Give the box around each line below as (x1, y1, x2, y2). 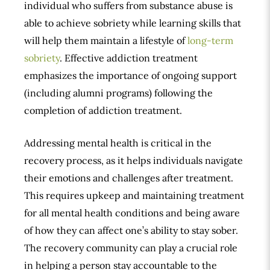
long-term (187, 34, 233, 46)
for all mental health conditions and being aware (24, 207, 240, 219)
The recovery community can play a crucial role (24, 242, 237, 254)
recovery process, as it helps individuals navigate (24, 154, 243, 167)
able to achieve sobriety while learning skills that (24, 16, 241, 29)
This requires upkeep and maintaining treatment (24, 189, 244, 202)
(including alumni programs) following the (24, 86, 213, 99)
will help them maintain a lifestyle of (24, 34, 187, 46)
